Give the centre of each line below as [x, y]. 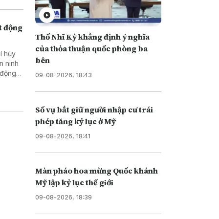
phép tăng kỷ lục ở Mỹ [75, 121]
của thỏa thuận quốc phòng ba [91, 48]
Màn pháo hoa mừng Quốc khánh [96, 170]
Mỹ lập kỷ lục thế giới [74, 182]
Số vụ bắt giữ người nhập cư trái [94, 109]
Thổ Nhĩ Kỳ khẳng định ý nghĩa [92, 36]
